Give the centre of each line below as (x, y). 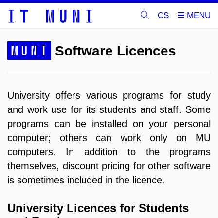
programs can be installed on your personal (109, 124)
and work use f (40, 109)
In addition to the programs (138, 152)
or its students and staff (126, 109)
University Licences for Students (98, 208)
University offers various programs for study (109, 95)
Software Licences (114, 51)
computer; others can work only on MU (109, 138)
